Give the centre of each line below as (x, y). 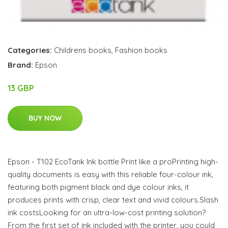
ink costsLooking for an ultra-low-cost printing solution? (107, 213)
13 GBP (21, 88)
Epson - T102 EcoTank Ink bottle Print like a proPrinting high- (113, 162)
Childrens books (83, 50)
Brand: (21, 65)
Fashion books (141, 50)
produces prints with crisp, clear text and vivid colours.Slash (113, 200)
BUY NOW (45, 118)
